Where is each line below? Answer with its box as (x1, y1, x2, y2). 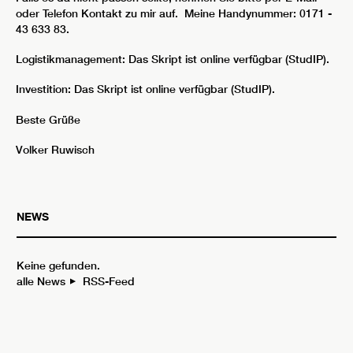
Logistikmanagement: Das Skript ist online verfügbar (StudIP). (16, 52, 329, 67)
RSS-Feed (82, 273, 135, 288)
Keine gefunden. (17, 258, 100, 273)
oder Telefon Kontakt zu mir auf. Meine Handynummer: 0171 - (16, 6, 332, 20)
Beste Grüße (16, 112, 80, 127)
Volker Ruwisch (16, 142, 95, 157)
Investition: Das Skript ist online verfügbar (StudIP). (16, 82, 275, 97)
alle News (17, 273, 69, 288)
